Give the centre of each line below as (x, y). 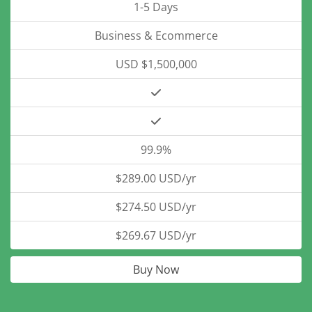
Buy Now (156, 270)
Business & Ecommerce (156, 36)
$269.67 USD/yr (156, 235)
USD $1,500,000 (156, 64)
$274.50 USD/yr (156, 207)
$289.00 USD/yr (156, 178)
